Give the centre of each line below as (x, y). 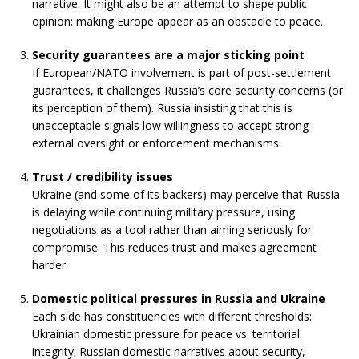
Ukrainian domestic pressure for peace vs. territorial (166, 334)
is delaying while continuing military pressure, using (163, 212)
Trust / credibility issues (103, 177)
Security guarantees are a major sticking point (168, 55)
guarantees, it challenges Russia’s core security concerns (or (188, 91)
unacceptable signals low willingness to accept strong (170, 126)
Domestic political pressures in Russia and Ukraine (179, 299)
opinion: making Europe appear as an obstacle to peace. (177, 22)
